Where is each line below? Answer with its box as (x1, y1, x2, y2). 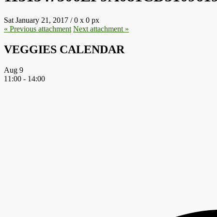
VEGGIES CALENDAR (4, 43, 124, 56)
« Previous (4, 24, 36, 33)
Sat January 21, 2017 (4, 15, 68, 24)
